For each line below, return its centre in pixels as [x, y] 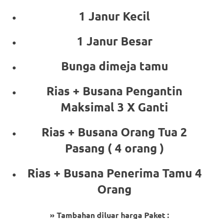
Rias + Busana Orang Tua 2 [114, 131]
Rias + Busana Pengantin [114, 90]
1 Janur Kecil [114, 16]
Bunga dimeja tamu [114, 66]
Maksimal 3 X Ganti [114, 107]
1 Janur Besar [114, 41]
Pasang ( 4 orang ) [114, 148]
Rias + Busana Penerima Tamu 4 [114, 173]
